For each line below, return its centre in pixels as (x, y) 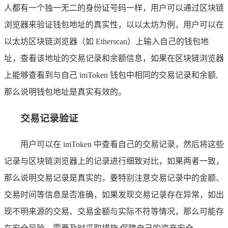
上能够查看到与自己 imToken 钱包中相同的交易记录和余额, (111, 75)
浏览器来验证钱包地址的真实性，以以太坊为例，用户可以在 (114, 24)
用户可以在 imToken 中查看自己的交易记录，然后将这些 (122, 145)
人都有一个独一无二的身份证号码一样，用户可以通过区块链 (114, 8)
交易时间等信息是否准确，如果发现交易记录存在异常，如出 (114, 195)
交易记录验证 (49, 118)
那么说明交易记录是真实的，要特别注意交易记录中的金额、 (114, 178)
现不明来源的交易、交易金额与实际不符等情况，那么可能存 (114, 212)
